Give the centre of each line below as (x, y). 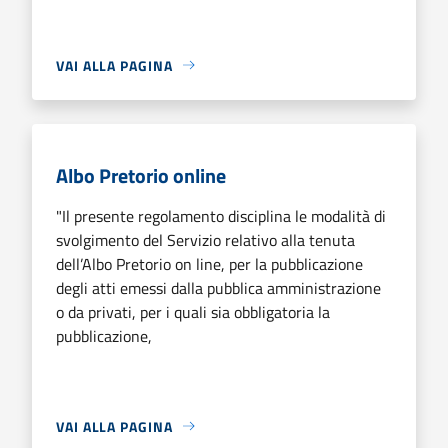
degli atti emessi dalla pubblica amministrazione (218, 287)
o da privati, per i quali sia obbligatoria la (193, 311)
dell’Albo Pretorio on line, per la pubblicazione (209, 263)
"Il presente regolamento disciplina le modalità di (221, 215)
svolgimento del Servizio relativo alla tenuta (205, 239)
